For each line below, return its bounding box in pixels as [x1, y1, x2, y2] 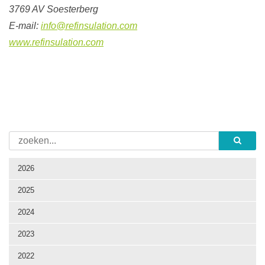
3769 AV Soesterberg [9, 4, 98, 15]
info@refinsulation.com [41, 21, 137, 31]
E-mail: [9, 21, 41, 31]
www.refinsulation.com [9, 37, 104, 48]
